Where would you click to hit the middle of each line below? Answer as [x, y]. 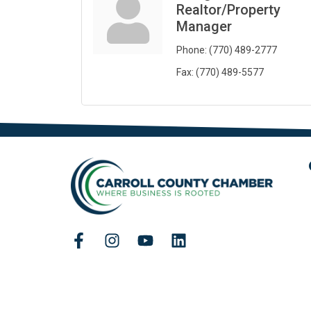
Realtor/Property [228, 10]
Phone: [192, 50]
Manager [204, 27]
